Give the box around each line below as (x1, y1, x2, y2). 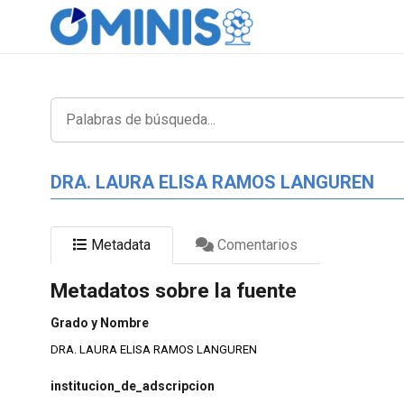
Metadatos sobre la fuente (50, 279, 297, 303)
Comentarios (214, 235, 298, 253)
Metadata (87, 235, 151, 253)
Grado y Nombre (50, 316, 149, 331)
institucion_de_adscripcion (50, 378, 215, 393)
